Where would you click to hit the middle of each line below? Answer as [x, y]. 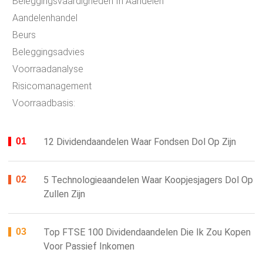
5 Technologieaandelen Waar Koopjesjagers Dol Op [148, 180]
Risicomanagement [52, 86]
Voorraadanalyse [48, 69]
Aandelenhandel [45, 18]
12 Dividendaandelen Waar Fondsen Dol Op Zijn [140, 142]
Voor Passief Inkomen [89, 247]
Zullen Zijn [64, 194]
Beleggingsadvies [48, 52]
